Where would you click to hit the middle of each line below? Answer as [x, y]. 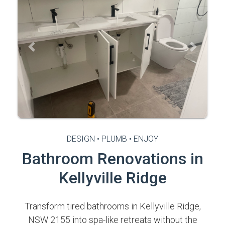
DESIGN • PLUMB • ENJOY [113, 139]
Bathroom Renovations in [113, 159]
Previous [46, 52]
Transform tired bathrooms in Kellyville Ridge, [113, 206]
